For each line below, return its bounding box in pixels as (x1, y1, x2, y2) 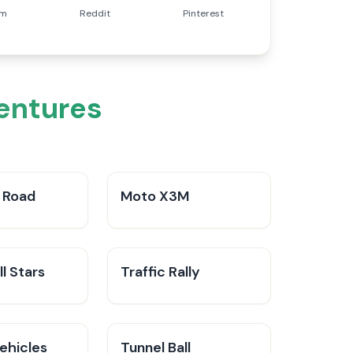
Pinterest (183, 7, 225, 20)
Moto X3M (121, 187, 189, 206)
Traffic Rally (121, 262, 200, 281)
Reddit (79, 7, 110, 20)
